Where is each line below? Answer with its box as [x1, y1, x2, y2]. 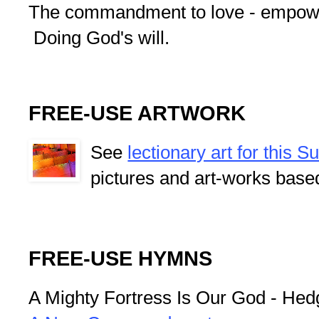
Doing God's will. [28, 27, 169, 49]
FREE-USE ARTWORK [28, 102, 246, 125]
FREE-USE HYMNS [28, 246, 212, 270]
